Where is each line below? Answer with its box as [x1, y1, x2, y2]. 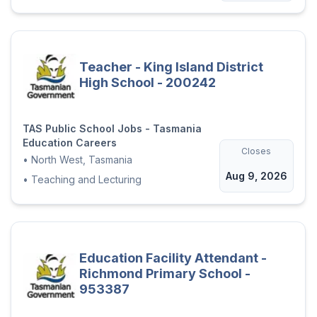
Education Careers [22, 137, 117, 149]
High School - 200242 [79, 74, 216, 90]
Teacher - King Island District [79, 59, 263, 74]
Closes [241, 146, 272, 157]
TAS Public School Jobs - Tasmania [22, 122, 202, 135]
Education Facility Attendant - [79, 250, 267, 266]
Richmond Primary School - [79, 266, 250, 282]
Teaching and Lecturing [30, 173, 142, 186]
